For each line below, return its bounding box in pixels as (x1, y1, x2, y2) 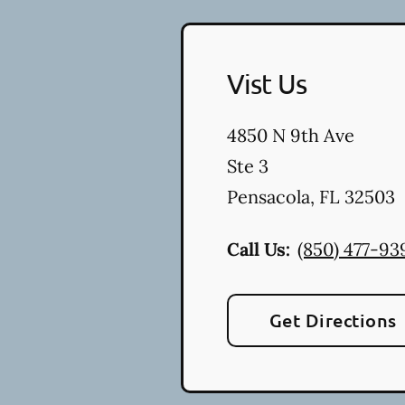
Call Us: (227, 238, 290, 260)
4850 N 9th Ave (227, 124, 354, 146)
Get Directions (269, 308, 397, 332)
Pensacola (227, 185, 310, 208)
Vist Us (227, 68, 306, 99)
